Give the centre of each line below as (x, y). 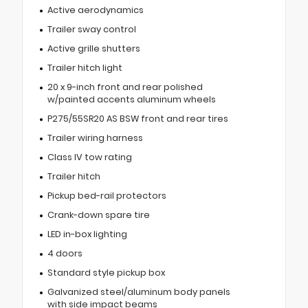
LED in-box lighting (87, 234)
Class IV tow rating (89, 157)
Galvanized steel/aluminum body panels (139, 291)
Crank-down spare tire (98, 214)
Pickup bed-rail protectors (107, 195)
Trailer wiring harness (95, 137)
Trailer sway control (91, 29)
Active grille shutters (93, 48)
